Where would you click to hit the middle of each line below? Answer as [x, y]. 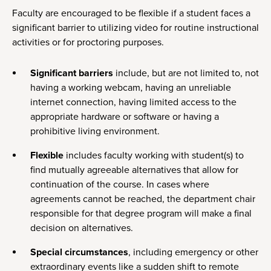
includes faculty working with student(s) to [154, 156]
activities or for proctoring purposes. [88, 43]
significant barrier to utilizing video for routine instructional [135, 28]
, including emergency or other [193, 253]
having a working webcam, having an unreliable [131, 88]
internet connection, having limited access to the [133, 103]
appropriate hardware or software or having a [125, 117]
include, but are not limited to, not [186, 73]
